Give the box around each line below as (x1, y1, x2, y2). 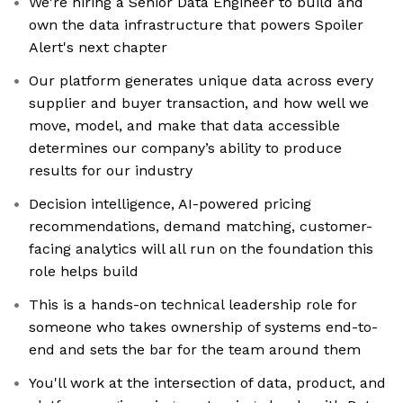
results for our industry (29, 162, 193, 180)
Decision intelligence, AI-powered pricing (29, 195, 311, 213)
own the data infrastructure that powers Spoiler (29, 16, 363, 34)
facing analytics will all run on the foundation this (29, 240, 373, 258)
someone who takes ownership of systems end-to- (29, 318, 378, 336)
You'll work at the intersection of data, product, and (29, 374, 386, 392)
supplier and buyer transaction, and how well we (29, 94, 369, 112)
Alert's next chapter (29, 39, 167, 57)
